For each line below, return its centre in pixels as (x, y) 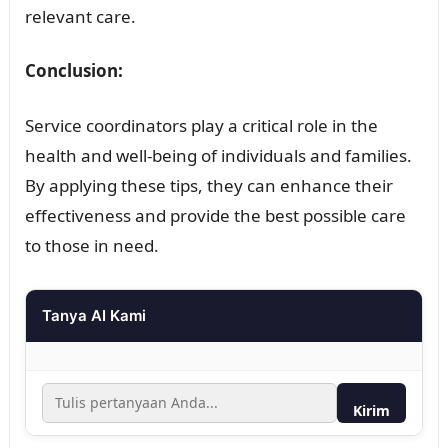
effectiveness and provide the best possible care (215, 216)
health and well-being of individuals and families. (218, 156)
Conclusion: (73, 71)
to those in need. (91, 246)
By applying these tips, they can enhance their (208, 186)
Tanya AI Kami (93, 316)
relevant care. (80, 17)
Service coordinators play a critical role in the (201, 126)
